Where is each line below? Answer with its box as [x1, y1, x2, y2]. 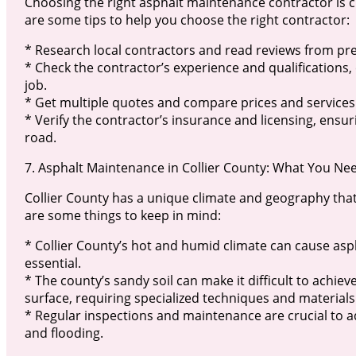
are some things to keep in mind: [24, 207, 221, 225]
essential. [24, 254, 81, 273]
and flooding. [24, 324, 103, 342]
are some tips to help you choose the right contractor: [24, 11, 350, 29]
